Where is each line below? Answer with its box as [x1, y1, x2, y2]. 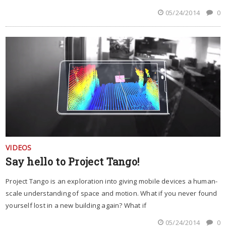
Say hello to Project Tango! [6, 155, 140, 168]
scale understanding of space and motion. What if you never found [6, 189, 217, 198]
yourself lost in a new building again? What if [6, 201, 147, 210]
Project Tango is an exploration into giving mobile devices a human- [6, 177, 218, 186]
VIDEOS [6, 143, 32, 153]
